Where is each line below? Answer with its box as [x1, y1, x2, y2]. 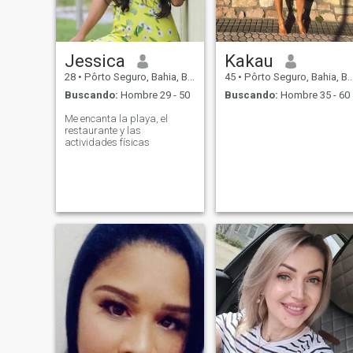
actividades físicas [64, 136, 150, 148]
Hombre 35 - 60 [277, 88, 350, 101]
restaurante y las [64, 124, 141, 136]
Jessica [64, 50, 125, 72]
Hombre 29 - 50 [117, 88, 190, 101]
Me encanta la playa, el [64, 112, 168, 124]
